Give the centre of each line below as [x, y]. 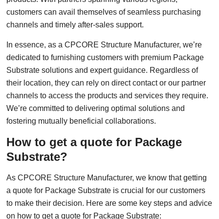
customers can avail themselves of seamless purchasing [104, 12]
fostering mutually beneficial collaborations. [81, 121]
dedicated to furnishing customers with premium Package [105, 57]
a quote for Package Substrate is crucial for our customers [106, 190]
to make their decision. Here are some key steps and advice [109, 203]
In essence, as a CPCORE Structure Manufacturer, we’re [104, 45]
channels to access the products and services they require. [108, 96]
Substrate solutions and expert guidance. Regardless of [102, 70]
